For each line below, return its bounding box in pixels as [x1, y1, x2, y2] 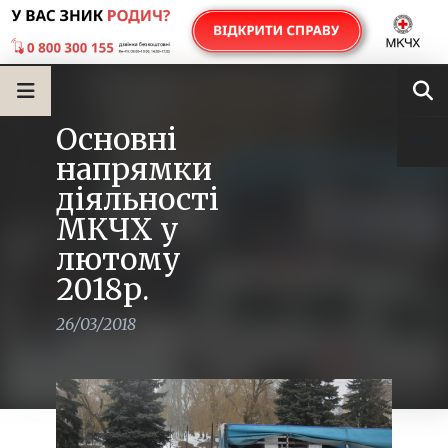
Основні [56, 120, 177, 158]
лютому [56, 240, 181, 278]
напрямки [56, 150, 212, 188]
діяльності [56, 180, 219, 218]
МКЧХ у [56, 210, 179, 248]
